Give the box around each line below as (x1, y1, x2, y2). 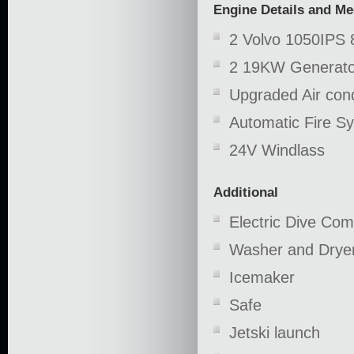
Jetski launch (229, 323, 320, 341)
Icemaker (229, 268, 295, 286)
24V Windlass (229, 141, 325, 159)
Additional (213, 184, 278, 200)
